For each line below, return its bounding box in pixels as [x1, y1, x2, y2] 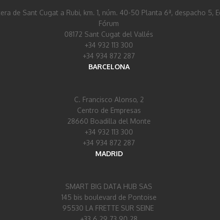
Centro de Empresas [77, 106, 141, 115]
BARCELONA [88, 62, 130, 71]
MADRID [95, 149, 123, 158]
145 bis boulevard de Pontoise [61, 193, 157, 202]
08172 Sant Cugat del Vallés [64, 30, 153, 39]
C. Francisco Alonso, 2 [74, 95, 144, 104]
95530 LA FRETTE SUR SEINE [62, 204, 156, 213]
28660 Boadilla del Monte [67, 117, 151, 126]
